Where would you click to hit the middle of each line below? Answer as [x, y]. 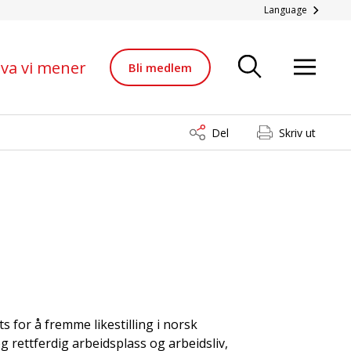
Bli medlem [160, 67]
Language [286, 10]
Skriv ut [297, 133]
